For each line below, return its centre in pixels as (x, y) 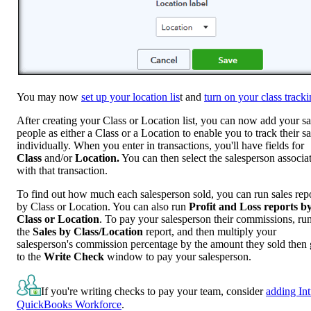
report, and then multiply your (210, 232)
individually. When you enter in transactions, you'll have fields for (160, 146)
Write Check (74, 257)
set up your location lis (131, 97)
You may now (49, 97)
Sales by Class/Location (88, 232)
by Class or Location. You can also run (103, 207)
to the (30, 257)
